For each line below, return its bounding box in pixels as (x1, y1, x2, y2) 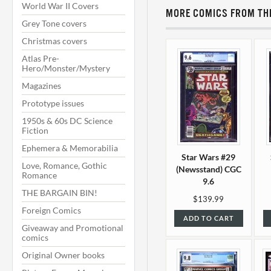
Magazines (22, 80, 61, 91)
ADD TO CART (183, 214, 234, 222)
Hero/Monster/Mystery (22, 63, 110, 73)
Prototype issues (22, 98, 84, 108)
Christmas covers (22, 36, 87, 46)
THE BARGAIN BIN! (22, 188, 97, 198)
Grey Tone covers (22, 18, 87, 28)
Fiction (22, 125, 48, 135)
